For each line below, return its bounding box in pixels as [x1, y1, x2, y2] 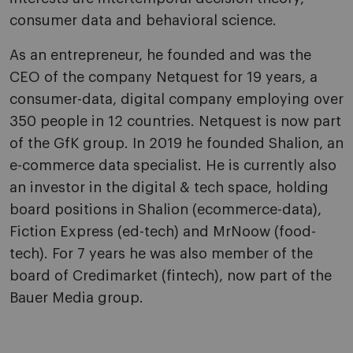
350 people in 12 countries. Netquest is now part [9, 114, 341, 128]
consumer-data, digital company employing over [9, 92, 344, 106]
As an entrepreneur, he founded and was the [9, 48, 311, 62]
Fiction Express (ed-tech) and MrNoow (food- [9, 225, 316, 239]
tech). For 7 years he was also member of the [9, 247, 313, 261]
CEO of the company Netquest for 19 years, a [9, 70, 318, 84]
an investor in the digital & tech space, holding [9, 180, 329, 195]
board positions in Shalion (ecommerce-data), [9, 203, 321, 217]
